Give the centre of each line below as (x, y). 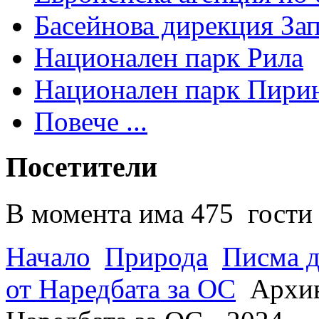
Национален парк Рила (169, 57)
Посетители (82, 167)
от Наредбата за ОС (121, 289)
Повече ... (91, 121)
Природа (156, 257)
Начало (48, 257)
